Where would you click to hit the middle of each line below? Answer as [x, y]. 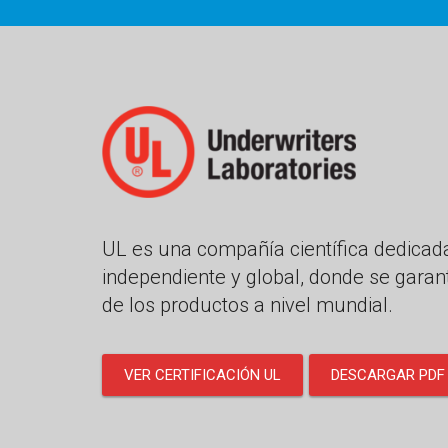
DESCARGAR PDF [388, 375]
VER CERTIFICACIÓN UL [202, 375]
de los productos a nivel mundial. [247, 305]
